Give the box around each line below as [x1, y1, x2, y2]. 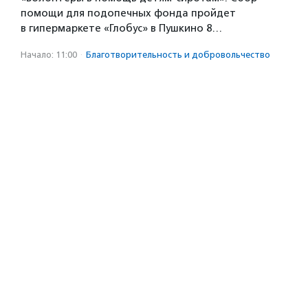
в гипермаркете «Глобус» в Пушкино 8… [21, 22, 222, 34]
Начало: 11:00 [21, 49, 77, 60]
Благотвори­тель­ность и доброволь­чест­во [86, 49, 270, 60]
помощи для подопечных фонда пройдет [21, 7, 236, 19]
